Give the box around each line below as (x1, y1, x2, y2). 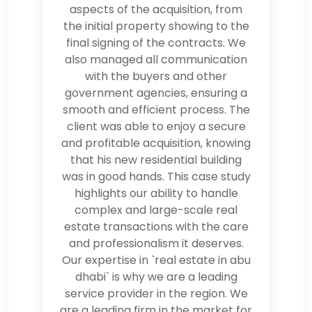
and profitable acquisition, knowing (61, 134, 251, 151)
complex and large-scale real (75, 201, 237, 218)
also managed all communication (65, 51, 247, 68)
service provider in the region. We (64, 285, 248, 302)
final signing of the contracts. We (66, 34, 246, 51)
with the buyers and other (85, 68, 227, 84)
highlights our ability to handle (74, 185, 238, 201)
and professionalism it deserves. (68, 235, 244, 251)
